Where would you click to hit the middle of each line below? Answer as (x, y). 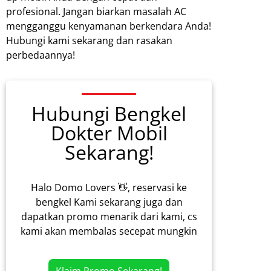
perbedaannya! (41, 55)
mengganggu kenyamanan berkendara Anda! (109, 26)
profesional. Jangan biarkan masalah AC (96, 12)
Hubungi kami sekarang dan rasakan (89, 41)
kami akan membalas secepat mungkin (109, 231)
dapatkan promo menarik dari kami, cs (109, 216)
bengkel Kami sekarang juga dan (109, 202)
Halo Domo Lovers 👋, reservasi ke (109, 187)
